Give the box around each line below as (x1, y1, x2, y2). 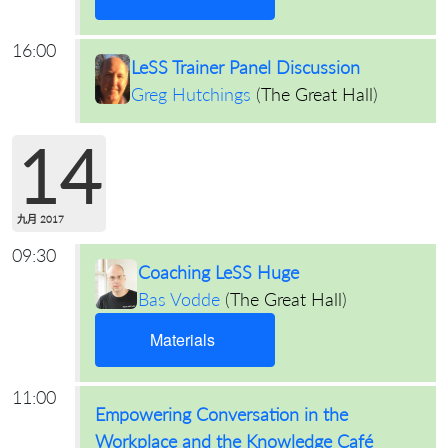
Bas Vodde (137, 287, 220, 310)
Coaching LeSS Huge (137, 260, 299, 283)
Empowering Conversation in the (94, 402, 348, 425)
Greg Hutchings (131, 82, 252, 105)
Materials (150, 327, 216, 351)
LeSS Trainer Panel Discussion (131, 55, 361, 78)
